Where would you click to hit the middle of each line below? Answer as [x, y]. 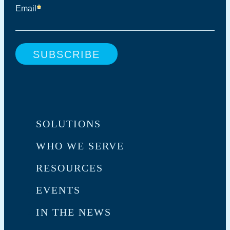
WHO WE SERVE [80, 146]
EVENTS [58, 190]
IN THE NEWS [74, 212]
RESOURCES [70, 168]
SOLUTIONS [69, 123]
